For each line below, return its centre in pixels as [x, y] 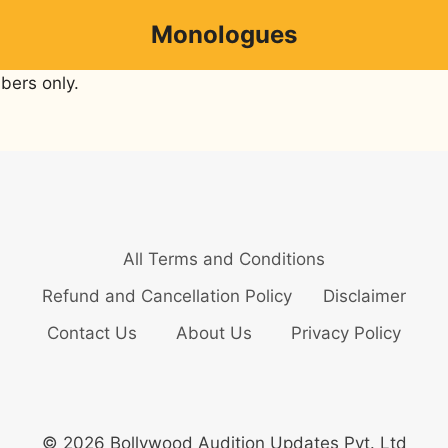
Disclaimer [364, 296]
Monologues [224, 34]
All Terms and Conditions [224, 259]
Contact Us [91, 333]
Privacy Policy [346, 333]
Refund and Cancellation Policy [167, 296]
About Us [213, 333]
